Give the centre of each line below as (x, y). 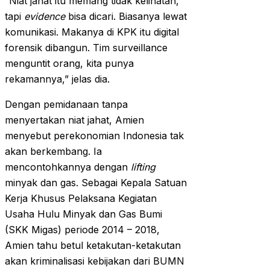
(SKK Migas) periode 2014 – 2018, (82, 230)
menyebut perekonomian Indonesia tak (94, 136)
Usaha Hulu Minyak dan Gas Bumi (83, 214)
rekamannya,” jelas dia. (57, 79)
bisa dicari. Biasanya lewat (126, 17)
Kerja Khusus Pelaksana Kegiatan (81, 199)
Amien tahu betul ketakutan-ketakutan (93, 246)
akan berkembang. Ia (53, 152)
